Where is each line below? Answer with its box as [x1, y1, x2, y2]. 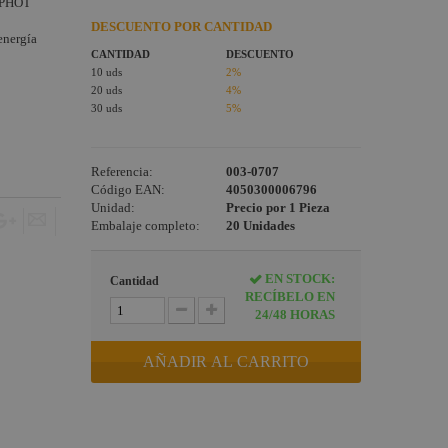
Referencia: [90, 164, 153, 179]
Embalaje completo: [90, 218, 200, 233]
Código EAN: [90, 182, 165, 197]
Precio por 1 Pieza [225, 200, 330, 215]
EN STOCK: [264, 271, 335, 286]
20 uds [90, 84, 122, 96]
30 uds [90, 102, 122, 114]
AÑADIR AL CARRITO [142, 353, 309, 370]
